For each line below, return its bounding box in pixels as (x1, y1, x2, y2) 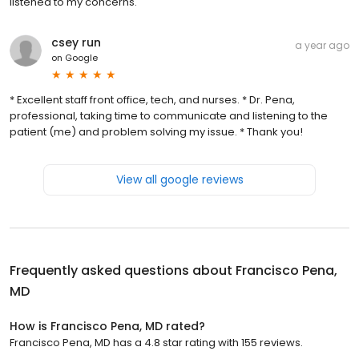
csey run (51, 34, 101, 51)
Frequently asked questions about (10, 261, 236, 280)
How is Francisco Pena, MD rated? (10, 318, 205, 335)
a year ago (295, 38, 349, 53)
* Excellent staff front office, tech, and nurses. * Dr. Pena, (10, 92, 295, 108)
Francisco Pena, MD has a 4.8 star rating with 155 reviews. (10, 335, 303, 351)
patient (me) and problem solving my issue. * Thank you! (10, 124, 303, 140)
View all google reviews (115, 171, 244, 188)
